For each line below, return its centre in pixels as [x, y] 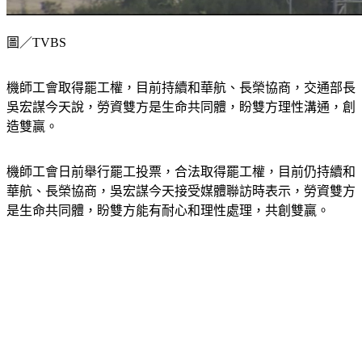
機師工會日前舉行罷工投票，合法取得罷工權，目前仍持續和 [181, 172]
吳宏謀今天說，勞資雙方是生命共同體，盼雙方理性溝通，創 [181, 107]
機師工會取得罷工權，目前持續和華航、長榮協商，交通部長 [181, 88]
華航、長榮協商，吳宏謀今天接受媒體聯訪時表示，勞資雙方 [181, 192]
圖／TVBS [36, 43]
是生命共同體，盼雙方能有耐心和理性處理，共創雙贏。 [168, 211]
